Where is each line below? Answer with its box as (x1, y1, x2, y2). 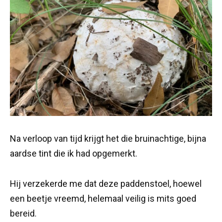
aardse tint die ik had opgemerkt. (10, 148, 137, 159)
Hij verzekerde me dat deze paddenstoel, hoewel (10, 178, 202, 189)
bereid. (10, 208, 37, 219)
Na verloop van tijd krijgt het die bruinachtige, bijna (10, 133, 206, 144)
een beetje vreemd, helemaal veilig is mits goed (10, 193, 196, 204)
